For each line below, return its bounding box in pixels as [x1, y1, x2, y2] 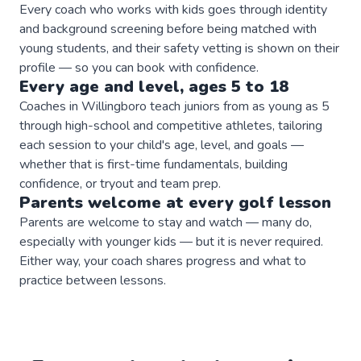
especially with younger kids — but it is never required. [19, 232, 323, 251]
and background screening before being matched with [19, 19, 317, 38]
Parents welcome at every [19, 191, 239, 214]
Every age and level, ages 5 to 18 [19, 75, 288, 98]
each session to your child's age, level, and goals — [19, 135, 304, 154]
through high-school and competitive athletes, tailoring [19, 116, 322, 135]
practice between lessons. [19, 271, 166, 289]
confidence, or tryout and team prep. [19, 174, 221, 193]
